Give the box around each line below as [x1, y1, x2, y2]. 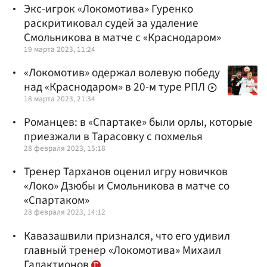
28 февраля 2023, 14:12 [24, 206, 105, 218]
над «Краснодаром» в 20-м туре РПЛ [24, 79, 207, 96]
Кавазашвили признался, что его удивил [24, 227, 230, 244]
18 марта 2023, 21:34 [24, 93, 95, 105]
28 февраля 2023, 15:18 [24, 142, 105, 154]
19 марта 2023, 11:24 [24, 43, 95, 55]
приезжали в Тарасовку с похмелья [24, 128, 203, 145]
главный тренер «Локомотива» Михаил [24, 241, 221, 259]
